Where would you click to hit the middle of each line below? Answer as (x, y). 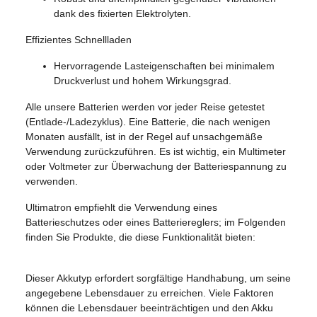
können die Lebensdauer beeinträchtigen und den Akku (149, 307)
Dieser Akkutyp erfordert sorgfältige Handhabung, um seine (158, 278)
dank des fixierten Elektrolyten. (122, 13)
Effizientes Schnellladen (79, 39)
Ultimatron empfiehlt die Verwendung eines (121, 207)
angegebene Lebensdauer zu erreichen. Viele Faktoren (150, 293)
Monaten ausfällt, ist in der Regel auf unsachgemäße (144, 136)
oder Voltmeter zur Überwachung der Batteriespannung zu (156, 166)
